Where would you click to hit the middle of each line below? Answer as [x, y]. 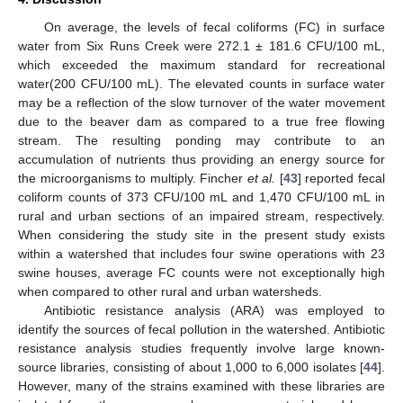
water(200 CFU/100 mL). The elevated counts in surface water [201, 84]
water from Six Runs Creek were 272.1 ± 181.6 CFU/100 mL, [201, 46]
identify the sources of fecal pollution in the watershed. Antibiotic [201, 330]
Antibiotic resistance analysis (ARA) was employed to [214, 311]
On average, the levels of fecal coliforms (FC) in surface [214, 27]
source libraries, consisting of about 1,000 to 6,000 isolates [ [191, 367]
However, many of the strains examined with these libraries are [201, 386]
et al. [261, 179]
